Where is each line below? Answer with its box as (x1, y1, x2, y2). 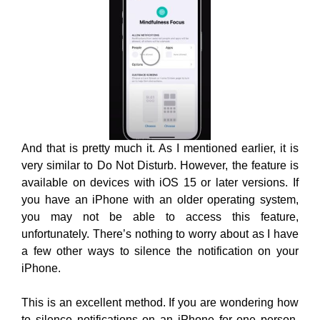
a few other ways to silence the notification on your (21, 245, 299, 258)
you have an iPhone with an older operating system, (21, 194, 299, 206)
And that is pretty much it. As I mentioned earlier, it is (21, 142, 299, 155)
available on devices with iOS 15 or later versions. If (21, 176, 299, 189)
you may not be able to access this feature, (21, 211, 299, 224)
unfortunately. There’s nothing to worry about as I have (21, 228, 299, 241)
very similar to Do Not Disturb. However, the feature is (21, 159, 299, 172)
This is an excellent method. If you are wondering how (21, 296, 299, 309)
